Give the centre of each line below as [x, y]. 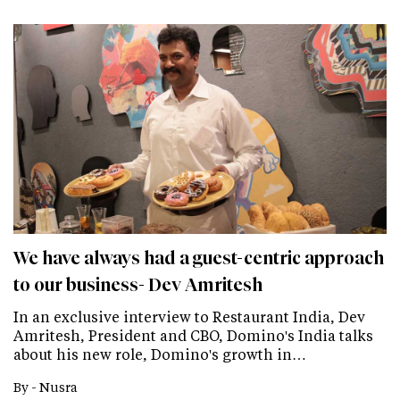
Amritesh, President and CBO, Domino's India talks [193, 335]
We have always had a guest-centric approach [199, 258]
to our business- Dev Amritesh [138, 284]
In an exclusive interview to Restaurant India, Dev [189, 316]
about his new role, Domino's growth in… [160, 354]
